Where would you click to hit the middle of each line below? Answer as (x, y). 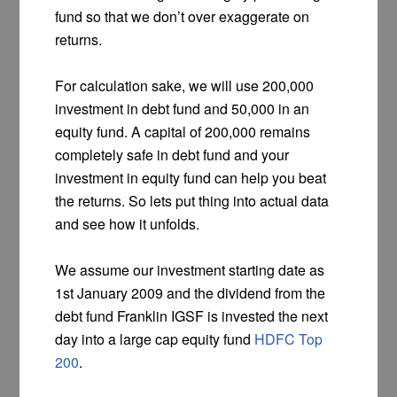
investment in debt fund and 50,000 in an (183, 109)
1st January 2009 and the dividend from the (191, 293)
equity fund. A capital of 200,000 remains (183, 132)
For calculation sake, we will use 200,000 (185, 86)
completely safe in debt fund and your (172, 155)
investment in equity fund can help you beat (191, 178)
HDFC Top (289, 339)
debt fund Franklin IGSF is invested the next (192, 316)
